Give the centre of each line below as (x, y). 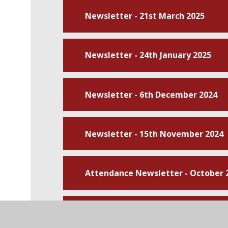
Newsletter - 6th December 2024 (151, 94)
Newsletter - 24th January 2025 (148, 55)
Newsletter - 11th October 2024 (149, 212)
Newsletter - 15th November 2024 (154, 134)
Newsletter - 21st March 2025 (145, 16)
